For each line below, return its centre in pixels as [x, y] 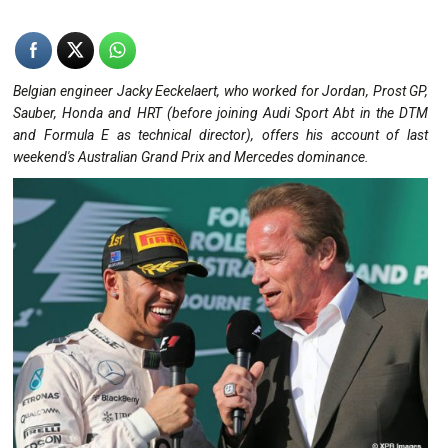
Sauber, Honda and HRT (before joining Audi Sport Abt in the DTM [220, 112]
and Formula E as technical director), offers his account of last [220, 134]
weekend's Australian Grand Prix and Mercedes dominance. [191, 156]
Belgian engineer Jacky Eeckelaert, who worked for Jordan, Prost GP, [220, 90]
